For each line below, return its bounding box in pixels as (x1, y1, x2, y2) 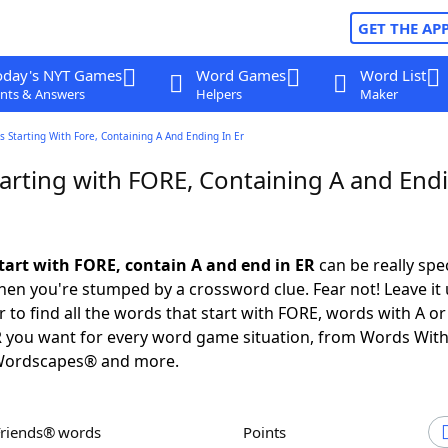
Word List (359, 65, 426, 85)
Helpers (195, 85, 242, 103)
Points (252, 422, 286, 442)
